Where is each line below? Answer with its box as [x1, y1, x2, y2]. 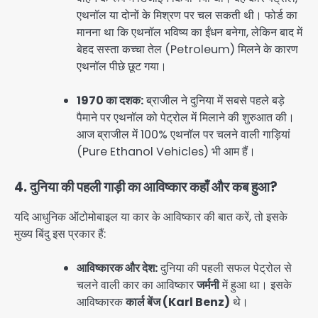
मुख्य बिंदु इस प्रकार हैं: [14, 226, 106, 243]
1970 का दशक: [77, 92, 143, 109]
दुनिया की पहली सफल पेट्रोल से [158, 260, 292, 277]
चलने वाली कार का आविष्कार [77, 277, 197, 294]
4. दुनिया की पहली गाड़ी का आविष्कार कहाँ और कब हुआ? [14, 177, 278, 197]
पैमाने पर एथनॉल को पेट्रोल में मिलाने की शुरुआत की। [77, 109, 295, 126]
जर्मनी [197, 277, 219, 294]
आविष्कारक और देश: [77, 260, 158, 277]
